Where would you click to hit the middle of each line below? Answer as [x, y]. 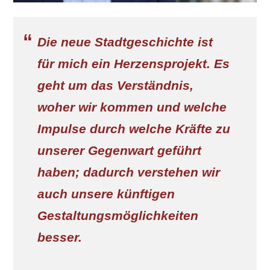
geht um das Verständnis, [115, 86]
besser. [60, 237]
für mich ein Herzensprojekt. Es [133, 64]
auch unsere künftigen [106, 194]
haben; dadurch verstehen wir [129, 172]
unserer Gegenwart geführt [119, 151]
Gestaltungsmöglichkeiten [118, 216]
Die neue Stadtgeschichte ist [125, 42]
